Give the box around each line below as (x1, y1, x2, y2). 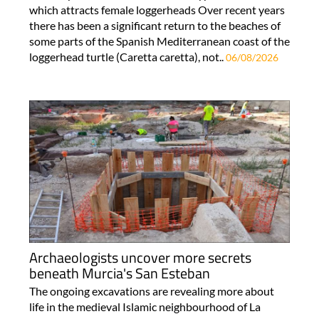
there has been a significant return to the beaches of (28, 18, 281, 32)
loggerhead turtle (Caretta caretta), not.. (28, 49, 226, 63)
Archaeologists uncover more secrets (28, 246, 251, 269)
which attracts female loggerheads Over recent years (28, 2, 285, 16)
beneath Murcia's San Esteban (28, 262, 210, 285)
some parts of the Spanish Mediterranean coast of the (28, 33, 290, 48)
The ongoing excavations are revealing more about (28, 284, 274, 298)
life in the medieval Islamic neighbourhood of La (28, 300, 261, 314)
